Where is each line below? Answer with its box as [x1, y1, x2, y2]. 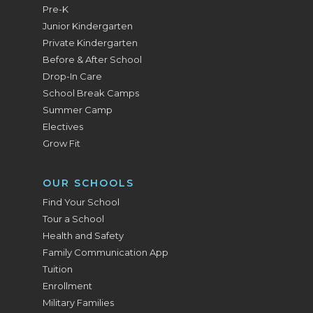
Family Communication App [43, 247, 169, 258]
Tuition [43, 263, 73, 275]
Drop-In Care [43, 71, 103, 82]
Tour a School [43, 213, 105, 224]
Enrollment [43, 280, 93, 291]
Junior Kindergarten [43, 20, 133, 31]
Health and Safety [43, 230, 124, 241]
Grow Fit [43, 138, 81, 149]
